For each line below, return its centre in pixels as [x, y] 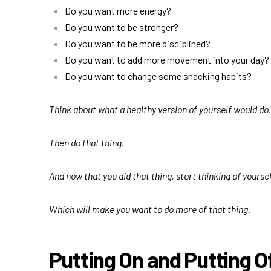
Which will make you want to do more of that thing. [149, 209]
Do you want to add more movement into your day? [167, 60]
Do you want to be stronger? [122, 27]
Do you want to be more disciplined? [139, 44]
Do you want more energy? [118, 11]
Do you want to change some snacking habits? [158, 76]
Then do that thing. [86, 143]
